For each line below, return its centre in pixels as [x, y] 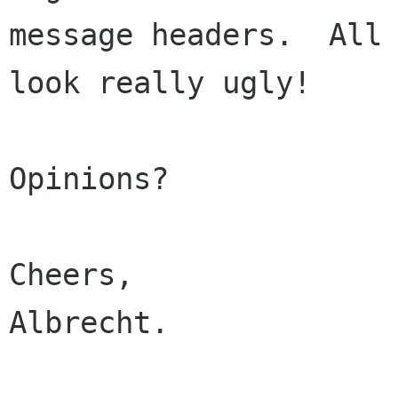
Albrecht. [89, 322]
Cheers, [71, 275]
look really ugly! [160, 83]
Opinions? [89, 179]
